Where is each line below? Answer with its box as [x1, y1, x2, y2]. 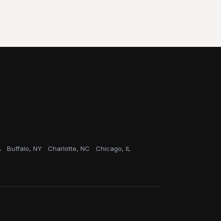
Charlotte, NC [48, 145, 90, 152]
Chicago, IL [96, 145, 131, 152]
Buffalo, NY [7, 145, 42, 152]
